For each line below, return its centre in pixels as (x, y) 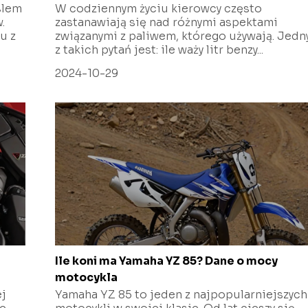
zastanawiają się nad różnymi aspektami (167, 22)
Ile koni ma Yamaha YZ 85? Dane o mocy (167, 261)
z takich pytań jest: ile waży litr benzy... (159, 49)
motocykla (87, 277)
